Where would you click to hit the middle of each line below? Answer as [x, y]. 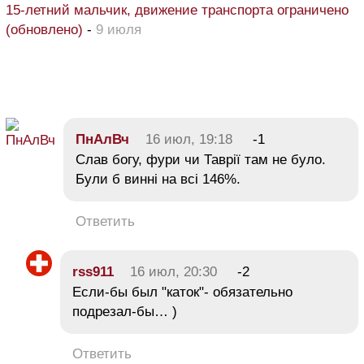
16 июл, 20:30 [173, 271]
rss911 [93, 271]
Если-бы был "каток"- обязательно [182, 292]
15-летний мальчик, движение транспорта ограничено [177, 10]
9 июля [119, 29]
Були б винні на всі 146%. [158, 179]
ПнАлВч [102, 139]
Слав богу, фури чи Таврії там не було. [201, 159]
